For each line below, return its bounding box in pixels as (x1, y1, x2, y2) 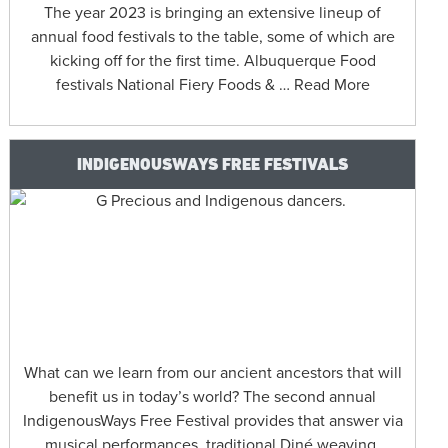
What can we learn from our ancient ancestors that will (23, 363, 402, 384)
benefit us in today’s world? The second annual (49, 387, 377, 408)
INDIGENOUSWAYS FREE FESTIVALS (77, 153, 349, 174)
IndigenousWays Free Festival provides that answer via (22, 411, 403, 432)
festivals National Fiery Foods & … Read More (55, 75, 370, 96)
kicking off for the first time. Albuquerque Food (49, 51, 376, 72)
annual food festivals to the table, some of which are (30, 27, 395, 48)
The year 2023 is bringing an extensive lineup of (44, 3, 382, 24)
